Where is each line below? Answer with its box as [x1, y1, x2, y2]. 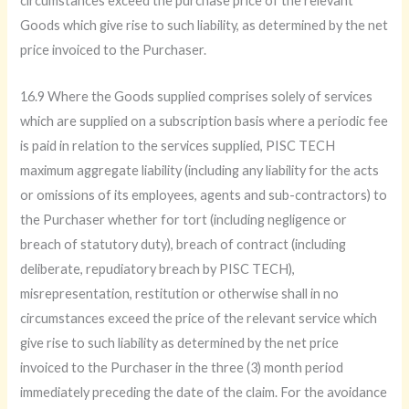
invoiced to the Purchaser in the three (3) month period [20, 359, 344, 375]
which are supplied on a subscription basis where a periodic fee [20, 112, 389, 129]
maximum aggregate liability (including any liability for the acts [20, 162, 380, 178]
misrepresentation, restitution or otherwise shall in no [20, 285, 340, 301]
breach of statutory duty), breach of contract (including [20, 236, 347, 252]
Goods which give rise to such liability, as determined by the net [20, 17, 389, 34]
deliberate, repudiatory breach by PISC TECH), [20, 260, 296, 277]
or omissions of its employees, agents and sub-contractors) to [20, 186, 388, 203]
